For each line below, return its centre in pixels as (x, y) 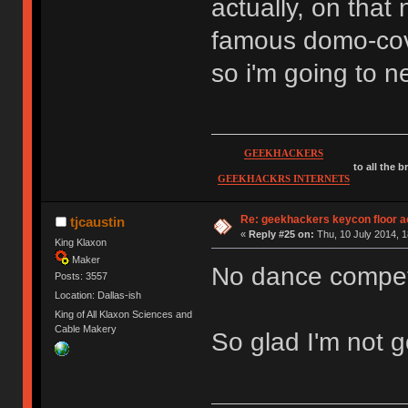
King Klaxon (81, 242)
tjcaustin (97, 221)
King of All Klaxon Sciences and (124, 315)
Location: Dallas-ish (98, 296)
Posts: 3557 (82, 275)
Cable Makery (86, 329)
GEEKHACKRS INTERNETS (283, 178)
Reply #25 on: (281, 234)
